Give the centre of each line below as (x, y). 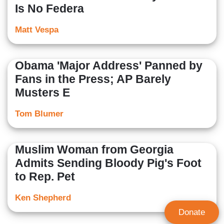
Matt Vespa (37, 30)
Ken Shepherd (43, 198)
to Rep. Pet (45, 177)
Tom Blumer (39, 114)
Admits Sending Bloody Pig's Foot (108, 163)
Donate (192, 212)
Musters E (42, 93)
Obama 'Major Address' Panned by (109, 66)
